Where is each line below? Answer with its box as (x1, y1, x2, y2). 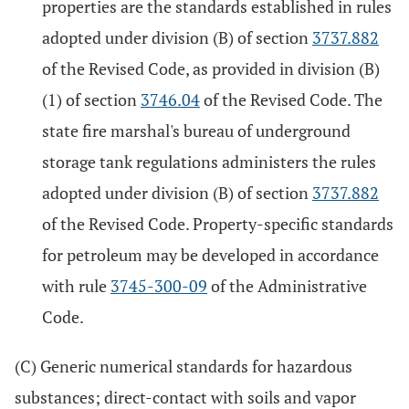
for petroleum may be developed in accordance (42, 244, 379, 266)
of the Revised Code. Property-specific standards (42, 213, 393, 235)
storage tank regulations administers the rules (42, 151, 376, 173)
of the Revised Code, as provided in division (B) (42, 58, 380, 79)
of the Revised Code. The (200, 89, 383, 110)
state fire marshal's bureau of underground (42, 120, 351, 142)
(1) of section (42, 89, 141, 110)
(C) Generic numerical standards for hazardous (15, 355, 352, 377)
